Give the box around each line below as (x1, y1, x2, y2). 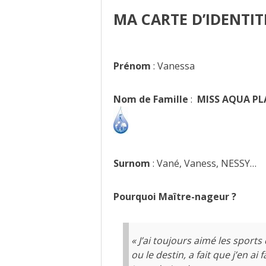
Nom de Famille (113, 93, 188, 106)
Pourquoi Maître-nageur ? (113, 190, 241, 204)
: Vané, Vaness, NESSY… (150, 157, 256, 170)
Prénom (113, 59, 151, 73)
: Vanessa (150, 59, 195, 73)
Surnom (113, 157, 150, 170)
